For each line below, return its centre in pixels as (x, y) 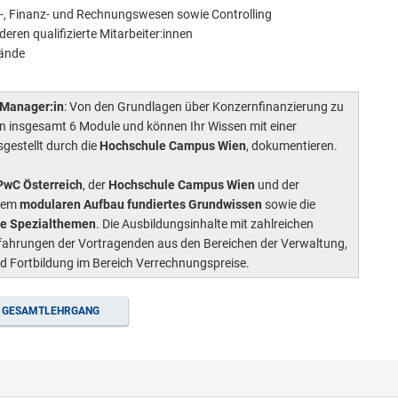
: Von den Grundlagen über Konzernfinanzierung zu (204, 107)
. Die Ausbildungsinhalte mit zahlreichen (205, 224)
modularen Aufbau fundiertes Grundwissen (142, 204)
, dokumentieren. (293, 146)
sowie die (290, 204)
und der (277, 185)
